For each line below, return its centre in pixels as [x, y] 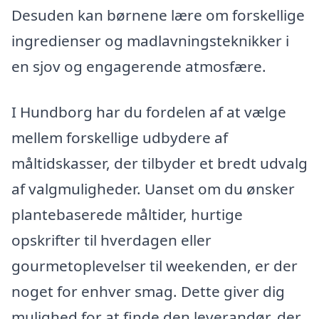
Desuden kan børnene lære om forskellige [158, 15]
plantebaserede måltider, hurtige [127, 214]
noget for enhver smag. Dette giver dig [148, 291]
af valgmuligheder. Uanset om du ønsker [153, 188]
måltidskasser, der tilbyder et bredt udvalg [159, 163]
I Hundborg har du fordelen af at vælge [149, 111]
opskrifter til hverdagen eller [111, 240]
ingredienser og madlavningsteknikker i [150, 40]
